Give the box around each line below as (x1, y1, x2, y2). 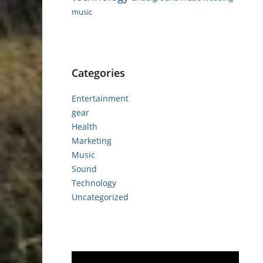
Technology (72, 177, 116, 188)
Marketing (72, 134, 112, 146)
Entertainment (72, 92, 129, 104)
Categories (72, 65, 125, 80)
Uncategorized (72, 191, 129, 203)
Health (72, 120, 97, 132)
